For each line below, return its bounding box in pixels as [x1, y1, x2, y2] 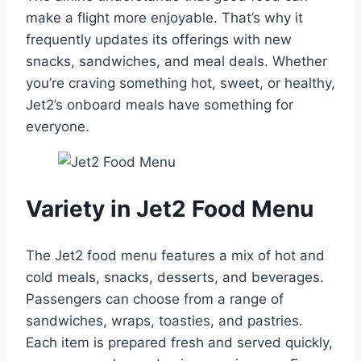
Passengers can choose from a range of [26, 290, 284, 307]
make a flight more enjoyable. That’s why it [26, 10, 303, 27]
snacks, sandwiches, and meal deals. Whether [26, 53, 327, 70]
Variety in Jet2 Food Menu [26, 195, 313, 223]
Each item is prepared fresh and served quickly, [26, 334, 333, 351]
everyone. [26, 118, 89, 135]
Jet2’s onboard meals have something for [26, 97, 293, 114]
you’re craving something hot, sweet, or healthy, [26, 75, 335, 92]
